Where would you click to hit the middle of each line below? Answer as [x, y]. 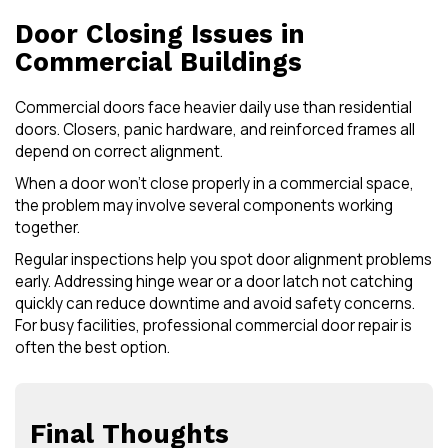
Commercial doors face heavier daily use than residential [213, 108]
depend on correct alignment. [119, 152]
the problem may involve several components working [204, 206]
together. [47, 228]
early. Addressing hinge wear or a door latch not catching [214, 282]
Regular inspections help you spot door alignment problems [223, 260]
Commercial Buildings [158, 61]
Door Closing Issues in [160, 33]
